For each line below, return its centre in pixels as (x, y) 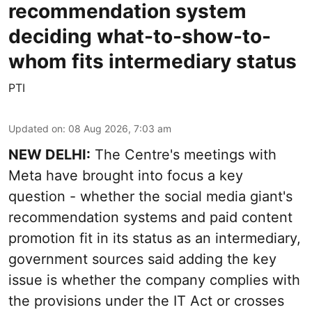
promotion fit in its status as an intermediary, (155, 238)
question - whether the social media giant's (150, 196)
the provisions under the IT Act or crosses (146, 301)
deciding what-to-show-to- (140, 36)
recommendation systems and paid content (150, 217)
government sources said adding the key (142, 259)
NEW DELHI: (49, 154)
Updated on (36, 128)
